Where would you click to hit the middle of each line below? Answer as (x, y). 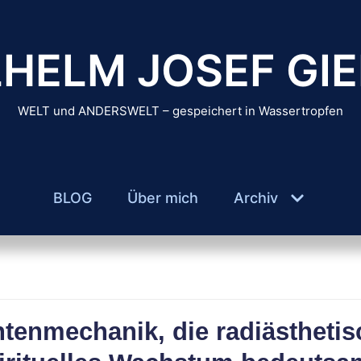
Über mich (162, 198)
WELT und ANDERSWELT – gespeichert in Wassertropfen (180, 111)
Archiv (255, 198)
